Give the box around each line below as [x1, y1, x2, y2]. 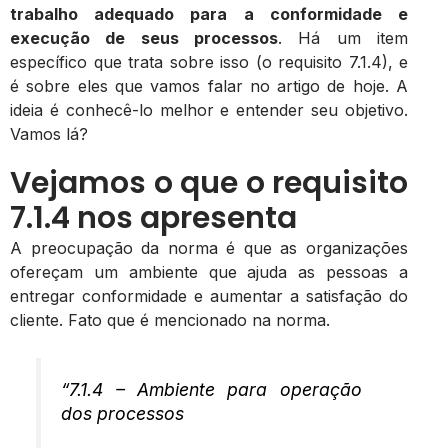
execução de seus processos [10, 28, 278, 48]
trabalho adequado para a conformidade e [10, 4, 408, 24]
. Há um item [278, 28, 408, 48]
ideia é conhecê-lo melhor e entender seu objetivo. [10, 100, 408, 120]
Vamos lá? [10, 124, 88, 144]
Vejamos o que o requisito [10, 162, 408, 204]
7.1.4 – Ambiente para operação [69, 379, 362, 401]
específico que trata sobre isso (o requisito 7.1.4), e [10, 52, 408, 72]
